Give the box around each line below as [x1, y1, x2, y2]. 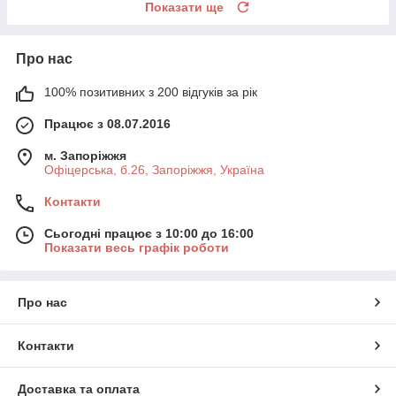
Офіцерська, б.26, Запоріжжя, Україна [44, 162, 264, 177]
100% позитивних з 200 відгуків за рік [44, 84, 257, 99]
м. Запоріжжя [44, 148, 126, 163]
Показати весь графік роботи [44, 240, 229, 255]
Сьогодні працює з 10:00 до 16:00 [44, 225, 254, 240]
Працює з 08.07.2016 [44, 116, 171, 131]
